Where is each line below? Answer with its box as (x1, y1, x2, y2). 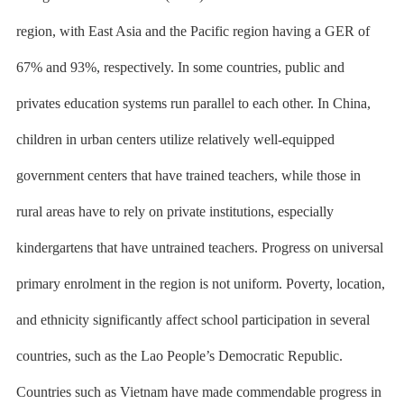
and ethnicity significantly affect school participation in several (15, 312, 370, 327)
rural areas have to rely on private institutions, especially (15, 204, 334, 219)
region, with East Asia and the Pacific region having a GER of (15, 23, 370, 39)
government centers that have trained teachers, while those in (15, 168, 361, 183)
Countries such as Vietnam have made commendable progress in (15, 384, 381, 399)
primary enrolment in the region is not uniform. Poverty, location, (15, 276, 385, 291)
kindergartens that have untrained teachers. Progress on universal (15, 240, 383, 255)
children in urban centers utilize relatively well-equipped (15, 132, 335, 147)
